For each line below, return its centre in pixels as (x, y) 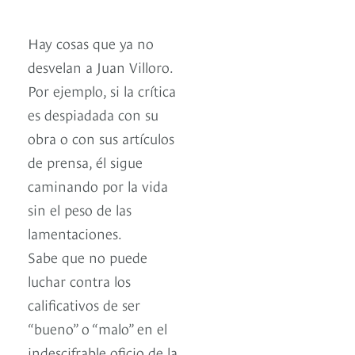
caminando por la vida (98, 185)
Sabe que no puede (88, 257)
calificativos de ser (84, 304)
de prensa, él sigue (85, 162)
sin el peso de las (80, 209)
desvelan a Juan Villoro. (101, 67)
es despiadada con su (93, 114)
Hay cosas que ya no (91, 43)
